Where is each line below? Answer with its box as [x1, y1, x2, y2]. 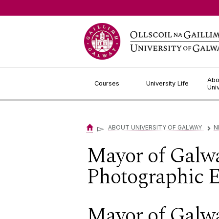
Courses [94, 80, 119, 87]
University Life [146, 80, 189, 87]
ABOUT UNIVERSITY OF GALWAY [108, 124, 203, 131]
